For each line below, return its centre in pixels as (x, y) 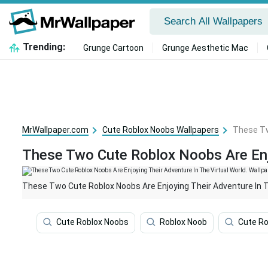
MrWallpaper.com (55, 130)
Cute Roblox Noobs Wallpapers (161, 130)
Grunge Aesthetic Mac (205, 48)
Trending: (44, 47)
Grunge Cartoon (113, 48)
